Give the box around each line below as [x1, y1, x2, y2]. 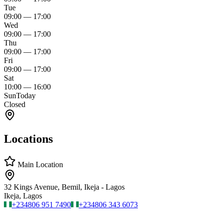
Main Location [16, 160, 63, 169]
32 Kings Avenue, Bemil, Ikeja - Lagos [4, 183, 125, 192]
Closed [4, 100, 25, 109]
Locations [4, 132, 53, 146]
